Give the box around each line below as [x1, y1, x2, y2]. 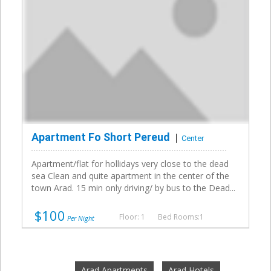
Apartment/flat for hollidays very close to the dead [31, 158, 229, 170]
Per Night [65, 214, 94, 223]
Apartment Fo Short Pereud [31, 131, 170, 144]
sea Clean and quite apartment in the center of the [31, 170, 229, 182]
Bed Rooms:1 [158, 212, 204, 223]
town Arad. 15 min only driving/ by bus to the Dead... [31, 182, 235, 194]
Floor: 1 [119, 212, 145, 223]
